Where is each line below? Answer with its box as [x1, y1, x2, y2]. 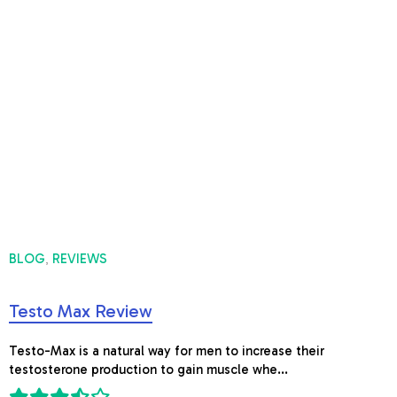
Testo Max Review [9, 300, 152, 322]
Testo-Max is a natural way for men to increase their [9, 343, 324, 359]
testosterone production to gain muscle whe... [9, 362, 288, 378]
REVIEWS [52, 251, 107, 267]
